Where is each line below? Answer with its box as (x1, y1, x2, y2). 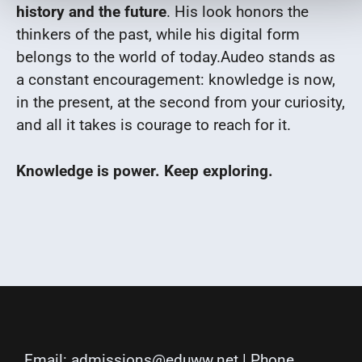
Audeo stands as (221, 48, 335, 67)
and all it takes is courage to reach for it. (16, 116, 291, 135)
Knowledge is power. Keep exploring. (16, 161, 273, 180)
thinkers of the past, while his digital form (16, 25, 300, 44)
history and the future (16, 2, 166, 22)
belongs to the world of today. (16, 48, 221, 67)
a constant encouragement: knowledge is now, (16, 70, 335, 90)
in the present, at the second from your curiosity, (16, 93, 345, 112)
